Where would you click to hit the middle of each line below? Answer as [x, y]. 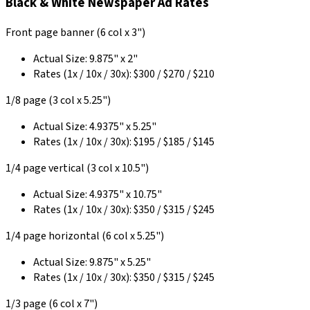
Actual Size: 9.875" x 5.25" [92, 262]
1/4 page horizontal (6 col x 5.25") [85, 236]
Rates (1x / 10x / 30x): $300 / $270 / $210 [124, 74]
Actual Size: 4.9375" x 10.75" [98, 194]
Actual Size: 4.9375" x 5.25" [95, 127]
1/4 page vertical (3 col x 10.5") [77, 168]
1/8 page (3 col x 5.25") [58, 100]
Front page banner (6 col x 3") [75, 33]
